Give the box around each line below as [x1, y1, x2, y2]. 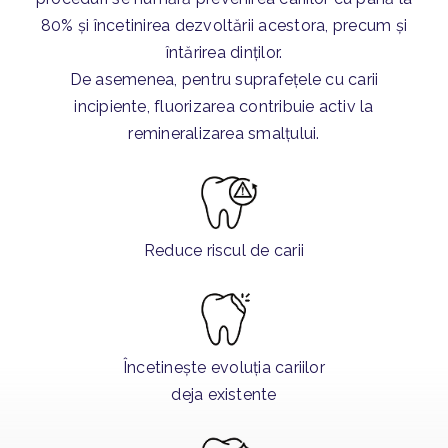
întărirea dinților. [165, 43, 283, 63]
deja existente [171, 385, 277, 405]
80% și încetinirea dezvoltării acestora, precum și [41, 16, 407, 36]
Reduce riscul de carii [143, 241, 305, 261]
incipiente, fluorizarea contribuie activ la [74, 97, 374, 117]
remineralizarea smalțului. [128, 124, 320, 144]
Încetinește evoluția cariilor [123, 358, 325, 378]
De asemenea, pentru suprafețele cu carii [69, 70, 379, 90]
